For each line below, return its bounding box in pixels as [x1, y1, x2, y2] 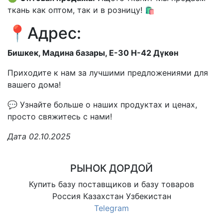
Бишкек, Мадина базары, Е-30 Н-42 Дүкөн [7, 48, 178, 58]
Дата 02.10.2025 [7, 131, 71, 142]
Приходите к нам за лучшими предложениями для [7, 68, 208, 78]
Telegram [94, 203, 129, 214]
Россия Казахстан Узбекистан [52, 191, 171, 202]
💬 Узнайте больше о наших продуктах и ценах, [7, 100, 197, 110]
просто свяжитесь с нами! [7, 111, 112, 122]
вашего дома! [7, 80, 61, 90]
